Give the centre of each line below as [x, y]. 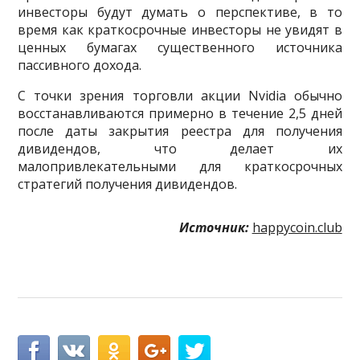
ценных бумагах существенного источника [180, 48]
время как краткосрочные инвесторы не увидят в [180, 30]
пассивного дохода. [80, 65]
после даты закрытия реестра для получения [180, 131]
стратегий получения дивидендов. [128, 184]
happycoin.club [297, 228]
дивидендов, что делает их [180, 149]
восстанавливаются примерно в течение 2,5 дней [180, 114]
